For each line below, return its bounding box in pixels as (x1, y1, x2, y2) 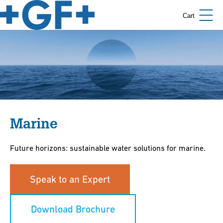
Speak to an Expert (30, 174, 110, 185)
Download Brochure (31, 204, 115, 215)
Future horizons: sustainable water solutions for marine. (10, 143, 206, 152)
